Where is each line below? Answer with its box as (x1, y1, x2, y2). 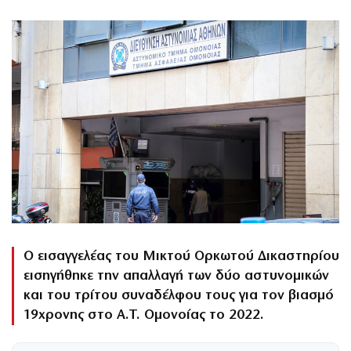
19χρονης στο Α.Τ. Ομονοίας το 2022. (24, 309, 264, 323)
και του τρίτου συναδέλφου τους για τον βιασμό (24, 289, 334, 303)
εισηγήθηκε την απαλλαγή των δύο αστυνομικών (24, 270, 329, 284)
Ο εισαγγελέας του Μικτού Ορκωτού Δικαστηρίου (24, 250, 339, 264)
